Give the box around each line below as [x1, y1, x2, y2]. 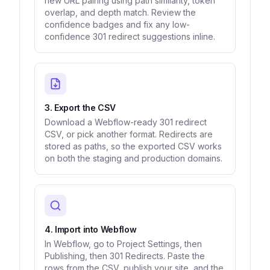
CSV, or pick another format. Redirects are [45, 129, 213, 139]
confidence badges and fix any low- [45, 19, 190, 30]
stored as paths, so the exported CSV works [45, 141, 222, 151]
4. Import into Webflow [45, 224, 137, 234]
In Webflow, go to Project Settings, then [45, 239, 202, 249]
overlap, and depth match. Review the [45, 7, 196, 17]
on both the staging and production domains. [45, 153, 222, 163]
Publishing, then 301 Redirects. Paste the [45, 251, 205, 261]
